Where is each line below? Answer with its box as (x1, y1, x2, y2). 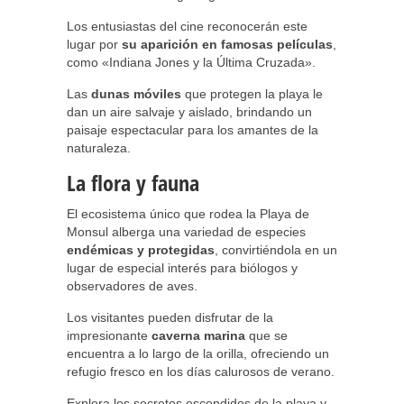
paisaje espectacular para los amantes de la (67, 123, 318, 137)
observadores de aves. (67, 279, 197, 293)
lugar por (67, 37, 122, 51)
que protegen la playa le (181, 87, 323, 101)
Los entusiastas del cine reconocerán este (67, 19, 308, 33)
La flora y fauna (67, 168, 199, 197)
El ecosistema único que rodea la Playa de (67, 207, 309, 221)
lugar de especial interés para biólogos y (67, 261, 298, 275)
